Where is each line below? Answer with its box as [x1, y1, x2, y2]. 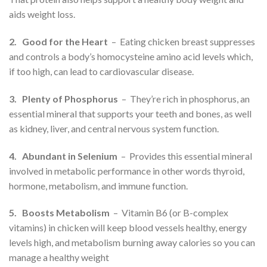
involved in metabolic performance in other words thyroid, [9, 164, 244, 176]
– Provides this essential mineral [117, 150, 252, 162]
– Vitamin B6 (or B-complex [110, 207, 228, 219]
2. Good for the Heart [9, 36, 110, 48]
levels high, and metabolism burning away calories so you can [9, 237, 255, 249]
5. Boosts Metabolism [9, 207, 110, 219]
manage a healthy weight [9, 252, 109, 263]
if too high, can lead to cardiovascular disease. [9, 66, 194, 77]
